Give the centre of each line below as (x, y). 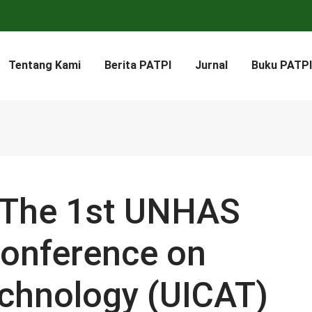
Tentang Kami (45, 65)
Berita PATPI (138, 65)
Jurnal (211, 65)
